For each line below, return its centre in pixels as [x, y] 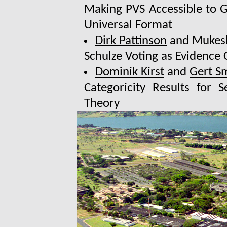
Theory [102, 104]
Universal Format [128, 25]
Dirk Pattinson [131, 41]
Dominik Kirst [130, 72]
